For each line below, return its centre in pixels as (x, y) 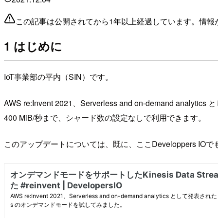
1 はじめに (33, 46)
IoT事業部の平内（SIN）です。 (58, 76)
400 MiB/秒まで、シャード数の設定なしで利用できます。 (105, 117)
